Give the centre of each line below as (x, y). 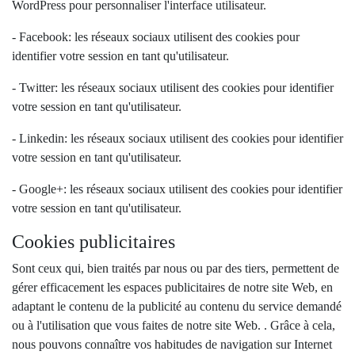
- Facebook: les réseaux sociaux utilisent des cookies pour (156, 37)
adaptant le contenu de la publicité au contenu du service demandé (177, 306)
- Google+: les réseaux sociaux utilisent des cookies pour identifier (177, 189)
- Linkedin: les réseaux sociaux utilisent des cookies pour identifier (177, 138)
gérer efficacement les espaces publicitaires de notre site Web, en (172, 287)
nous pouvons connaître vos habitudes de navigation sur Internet (172, 344)
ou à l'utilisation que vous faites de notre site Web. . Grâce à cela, (174, 325)
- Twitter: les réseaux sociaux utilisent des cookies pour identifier (173, 88)
